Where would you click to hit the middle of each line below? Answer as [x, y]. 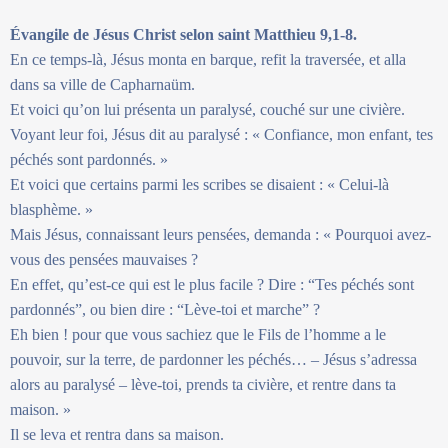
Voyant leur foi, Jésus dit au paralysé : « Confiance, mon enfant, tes [221, 134]
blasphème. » [51, 209]
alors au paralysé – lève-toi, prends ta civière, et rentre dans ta [203, 384]
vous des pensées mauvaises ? [104, 259]
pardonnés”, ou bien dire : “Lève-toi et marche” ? [165, 309]
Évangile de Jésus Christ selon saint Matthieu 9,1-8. [183, 34]
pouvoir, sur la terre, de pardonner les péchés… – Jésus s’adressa [213, 359]
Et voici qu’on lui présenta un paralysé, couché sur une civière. [207, 109]
